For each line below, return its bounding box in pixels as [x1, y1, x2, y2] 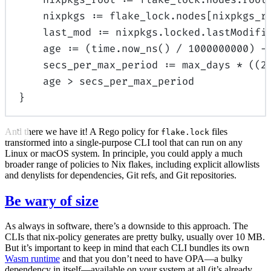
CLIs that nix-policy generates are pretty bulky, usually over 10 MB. [5, 232, 265, 243]
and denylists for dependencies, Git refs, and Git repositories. [5, 169, 237, 180]
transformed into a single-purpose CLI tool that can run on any [5, 137, 243, 148]
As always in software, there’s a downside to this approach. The [5, 221, 248, 232]
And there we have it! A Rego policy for [5, 126, 161, 137]
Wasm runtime [5, 253, 60, 264]
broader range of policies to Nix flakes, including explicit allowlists [5, 158, 260, 169]
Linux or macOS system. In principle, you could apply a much [5, 148, 243, 158]
